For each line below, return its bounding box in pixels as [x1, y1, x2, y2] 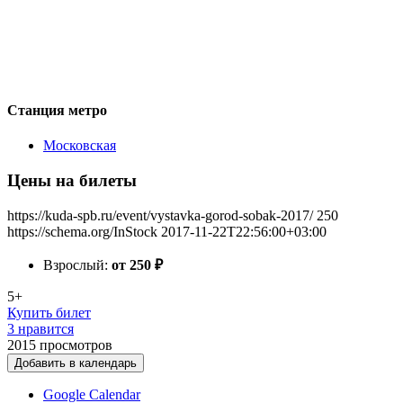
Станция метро [7, 102, 107, 118]
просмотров [40, 336, 112, 353]
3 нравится [7, 320, 74, 336]
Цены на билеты [7, 170, 137, 190]
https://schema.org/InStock [7, 223, 157, 239]
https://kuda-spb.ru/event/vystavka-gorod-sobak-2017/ [7, 207, 313, 223]
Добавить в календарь [14, 355, 137, 370]
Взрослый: [43, 256, 112, 273]
